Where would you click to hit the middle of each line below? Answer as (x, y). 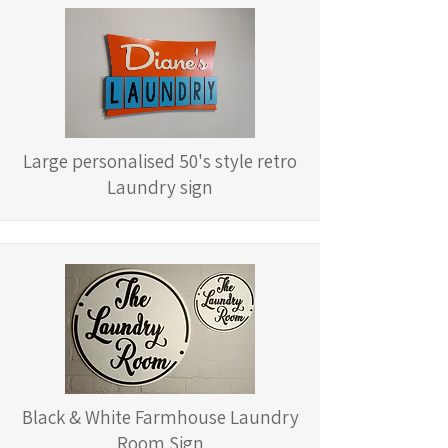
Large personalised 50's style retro (160, 161)
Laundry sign (160, 187)
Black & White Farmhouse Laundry (160, 417)
